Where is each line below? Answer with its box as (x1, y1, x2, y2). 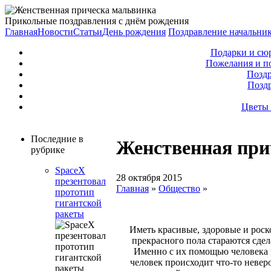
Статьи (73, 27, 102, 37)
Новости (38, 27, 73, 37)
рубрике (31, 145, 65, 155)
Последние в (31, 134, 83, 144)
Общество (158, 183, 200, 194)
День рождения (102, 27, 166, 37)
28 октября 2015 (116, 172, 182, 183)
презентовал (55, 176, 106, 186)
